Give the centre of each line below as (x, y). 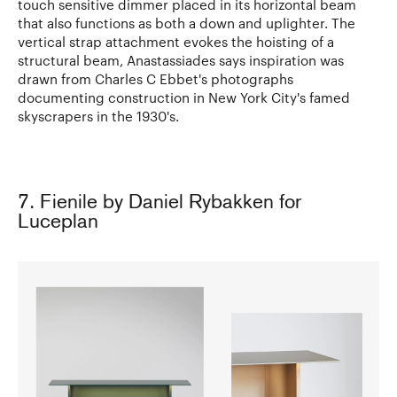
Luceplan (58, 222)
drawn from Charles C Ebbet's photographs (156, 78)
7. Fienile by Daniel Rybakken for (160, 203)
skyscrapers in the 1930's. (100, 116)
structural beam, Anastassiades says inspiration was (181, 60)
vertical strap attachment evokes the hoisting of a (176, 41)
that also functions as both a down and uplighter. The (187, 23)
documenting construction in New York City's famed (184, 97)
